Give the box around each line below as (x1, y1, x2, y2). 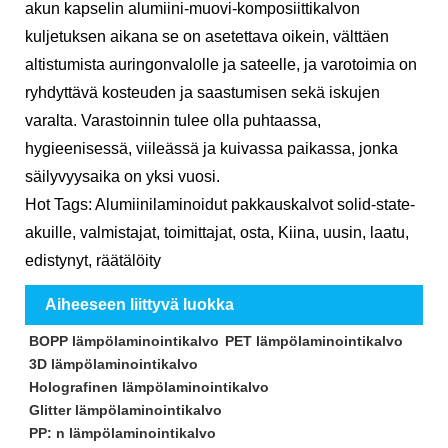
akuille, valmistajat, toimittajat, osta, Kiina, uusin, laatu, (25, 223, 409, 241)
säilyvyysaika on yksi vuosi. (25, 167, 220, 185)
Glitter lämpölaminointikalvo (28, 401, 222, 418)
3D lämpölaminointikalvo (28, 355, 198, 372)
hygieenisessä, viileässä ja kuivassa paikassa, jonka (25, 139, 398, 157)
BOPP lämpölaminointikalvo (28, 332, 219, 349)
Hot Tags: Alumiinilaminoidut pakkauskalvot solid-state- (25, 195, 415, 213)
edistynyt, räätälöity (25, 251, 161, 269)
